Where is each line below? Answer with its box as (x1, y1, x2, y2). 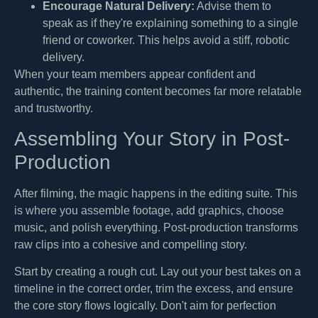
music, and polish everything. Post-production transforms (14, 221, 298, 234)
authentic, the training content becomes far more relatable (14, 84, 302, 97)
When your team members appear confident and (14, 67, 256, 80)
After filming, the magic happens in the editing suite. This (14, 187, 297, 199)
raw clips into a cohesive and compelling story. (14, 238, 247, 251)
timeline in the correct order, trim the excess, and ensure (14, 283, 293, 295)
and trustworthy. (14, 102, 93, 114)
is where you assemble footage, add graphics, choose (14, 204, 284, 216)
